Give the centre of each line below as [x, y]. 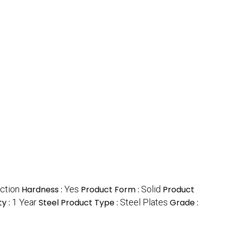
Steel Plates [144, 202]
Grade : [184, 203]
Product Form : [111, 190]
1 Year [24, 202]
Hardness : [43, 190]
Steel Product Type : [79, 203]
